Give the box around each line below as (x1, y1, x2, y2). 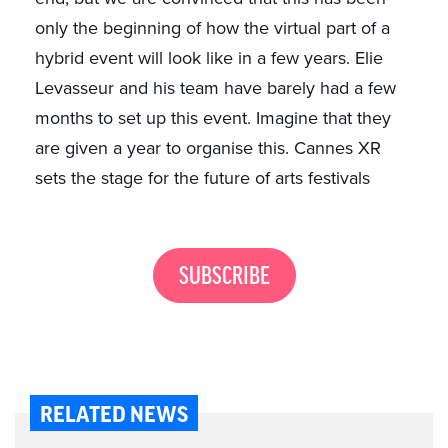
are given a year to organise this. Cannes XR (35, 137, 381, 160)
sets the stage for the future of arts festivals (35, 167, 370, 190)
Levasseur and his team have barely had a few (35, 77, 396, 100)
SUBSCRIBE (178, 264, 270, 289)
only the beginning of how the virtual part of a (35, 17, 390, 40)
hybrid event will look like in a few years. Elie (35, 47, 383, 70)
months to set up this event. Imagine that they (35, 107, 391, 130)
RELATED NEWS (40, 404, 188, 427)
